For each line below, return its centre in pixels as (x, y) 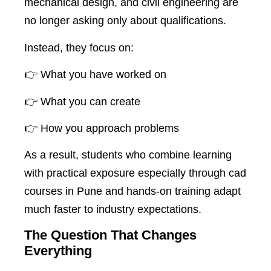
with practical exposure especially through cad (135, 173)
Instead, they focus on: (79, 47)
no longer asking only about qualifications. (125, 21)
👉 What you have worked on (95, 75)
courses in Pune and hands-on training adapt (132, 191)
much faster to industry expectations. (113, 210)
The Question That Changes (110, 235)
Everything (58, 250)
